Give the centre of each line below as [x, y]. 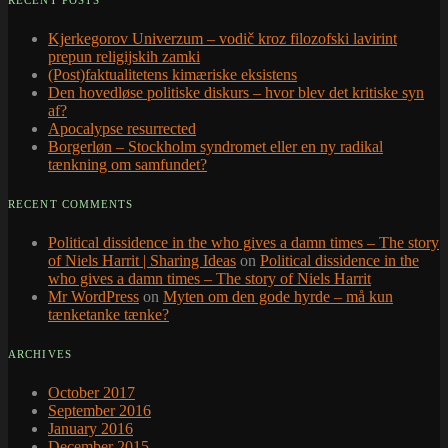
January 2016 [90, 429]
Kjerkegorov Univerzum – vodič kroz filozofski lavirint [222, 39]
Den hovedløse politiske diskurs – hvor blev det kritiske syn [236, 93]
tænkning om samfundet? [127, 165]
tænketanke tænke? [108, 315]
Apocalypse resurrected [122, 129]
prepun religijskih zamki [124, 57]
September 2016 [99, 411]
